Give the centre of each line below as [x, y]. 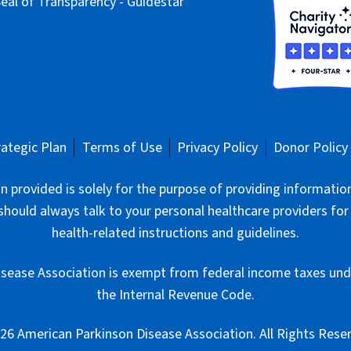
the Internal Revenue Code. [175, 295]
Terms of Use [122, 148]
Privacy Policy [218, 148]
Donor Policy [311, 148]
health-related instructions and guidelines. [175, 233]
